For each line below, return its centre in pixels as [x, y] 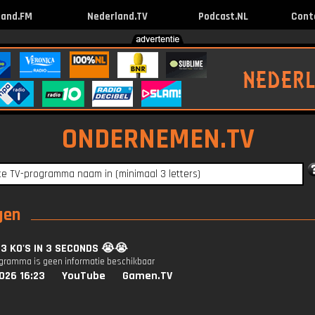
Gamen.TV [147, 276]
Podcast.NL [223, 17]
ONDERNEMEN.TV [158, 140]
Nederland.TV [117, 17]
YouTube [84, 276]
